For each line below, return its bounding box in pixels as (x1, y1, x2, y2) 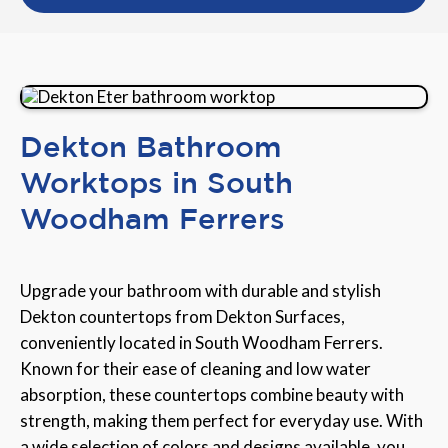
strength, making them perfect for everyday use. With (20, 410, 423, 432)
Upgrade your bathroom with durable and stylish (20, 280, 381, 302)
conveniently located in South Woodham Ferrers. (20, 332, 383, 354)
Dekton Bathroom (20, 130, 282, 163)
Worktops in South (20, 166, 293, 199)
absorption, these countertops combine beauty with (20, 384, 404, 406)
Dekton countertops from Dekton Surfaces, (20, 306, 345, 328)
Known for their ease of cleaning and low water (20, 358, 371, 380)
